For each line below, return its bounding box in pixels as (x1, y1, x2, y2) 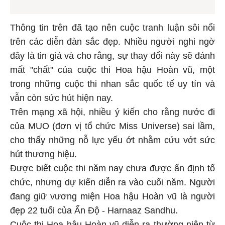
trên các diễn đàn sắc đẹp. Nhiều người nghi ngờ (10, 35, 215, 46)
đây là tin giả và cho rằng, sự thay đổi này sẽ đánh (10, 49, 215, 60)
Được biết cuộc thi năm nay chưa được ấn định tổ (10, 162, 215, 172)
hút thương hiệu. (10, 148, 77, 158)
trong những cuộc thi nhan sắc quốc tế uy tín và (10, 77, 215, 88)
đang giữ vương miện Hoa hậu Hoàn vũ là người (10, 190, 215, 200)
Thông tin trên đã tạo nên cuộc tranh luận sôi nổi (10, 21, 215, 32)
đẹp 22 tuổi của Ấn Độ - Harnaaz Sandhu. (10, 204, 178, 214)
